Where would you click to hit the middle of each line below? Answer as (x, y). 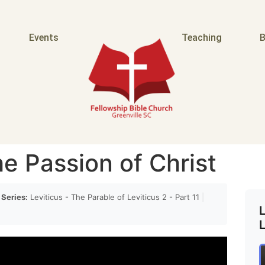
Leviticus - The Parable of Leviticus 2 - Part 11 (115, 197)
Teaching (201, 38)
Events (43, 38)
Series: (14, 197)
